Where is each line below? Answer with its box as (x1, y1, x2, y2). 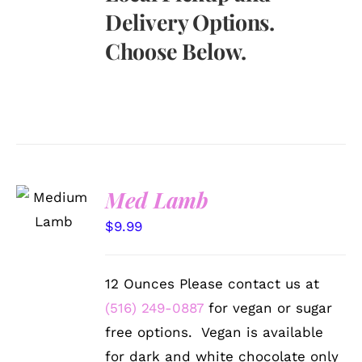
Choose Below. (105, 36, 246, 65)
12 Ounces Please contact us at (105, 275, 320, 292)
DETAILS (27, 230, 77, 243)
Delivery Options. (105, 6, 275, 36)
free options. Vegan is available (105, 323, 324, 340)
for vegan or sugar (204, 299, 333, 316)
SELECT (32, 181, 77, 194)
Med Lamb (105, 184, 208, 214)
